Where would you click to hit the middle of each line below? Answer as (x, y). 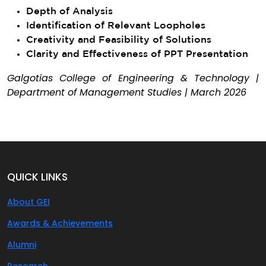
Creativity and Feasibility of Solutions (119, 40)
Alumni (22, 245)
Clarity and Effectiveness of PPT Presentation (137, 54)
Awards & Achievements (60, 223)
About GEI (28, 202)
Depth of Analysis (69, 12)
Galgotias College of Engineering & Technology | (133, 78)
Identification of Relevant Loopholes (116, 26)
